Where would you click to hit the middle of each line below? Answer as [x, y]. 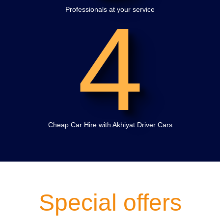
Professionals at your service [110, 9]
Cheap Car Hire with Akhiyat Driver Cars [110, 124]
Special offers [110, 202]
